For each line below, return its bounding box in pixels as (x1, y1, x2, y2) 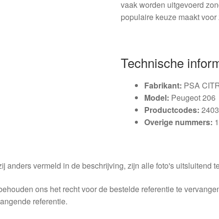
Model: (144, 91, 170, 103)
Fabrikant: (144, 79, 182, 91)
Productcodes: (144, 104, 200, 115)
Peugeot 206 (169, 91, 216, 103)
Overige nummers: (144, 116, 213, 128)
